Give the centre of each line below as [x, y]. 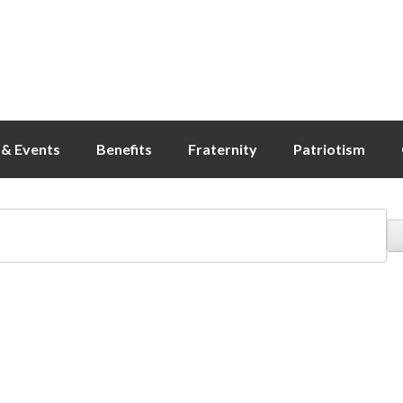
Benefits [124, 149]
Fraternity [223, 149]
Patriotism [329, 149]
